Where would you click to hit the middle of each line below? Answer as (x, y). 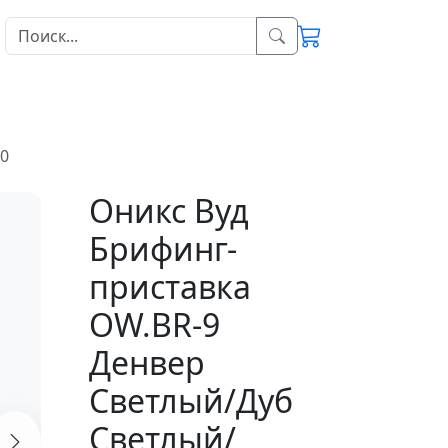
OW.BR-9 (154, 324)
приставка (169, 286)
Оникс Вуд (168, 210)
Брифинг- (162, 248)
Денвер (146, 362)
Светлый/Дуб (190, 400)
